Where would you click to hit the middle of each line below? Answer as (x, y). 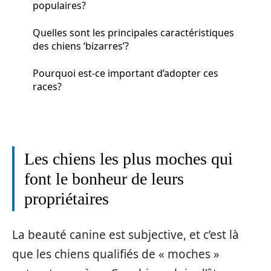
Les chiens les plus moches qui (129, 159)
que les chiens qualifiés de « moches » (116, 254)
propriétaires (67, 199)
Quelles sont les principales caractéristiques (133, 32)
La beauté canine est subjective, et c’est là (126, 234)
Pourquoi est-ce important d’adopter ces (126, 73)
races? (47, 86)
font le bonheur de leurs (104, 179)
